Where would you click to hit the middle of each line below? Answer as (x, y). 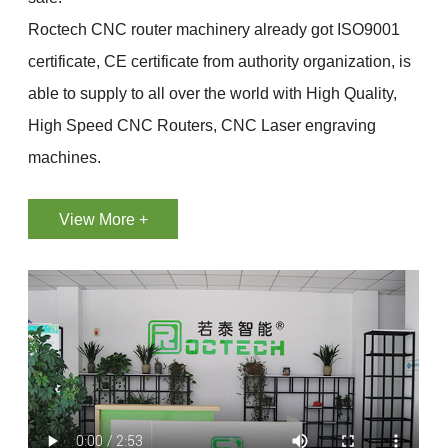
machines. (65, 157)
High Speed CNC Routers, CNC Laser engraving (202, 125)
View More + (103, 219)
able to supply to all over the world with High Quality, (213, 93)
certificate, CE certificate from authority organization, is (220, 61)
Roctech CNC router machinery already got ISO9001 (214, 29)
